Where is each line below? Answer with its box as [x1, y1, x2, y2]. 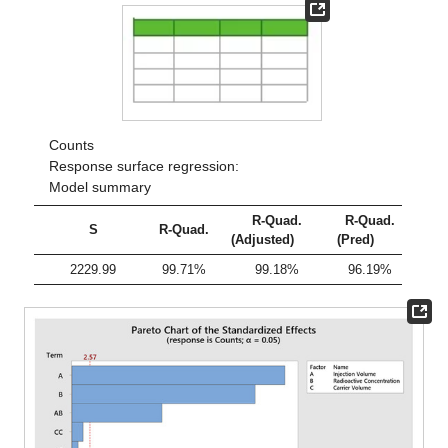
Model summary [48, 179, 151, 196]
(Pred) [337, 232, 375, 248]
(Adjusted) [231, 232, 295, 248]
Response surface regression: [48, 158, 239, 175]
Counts [48, 137, 94, 154]
